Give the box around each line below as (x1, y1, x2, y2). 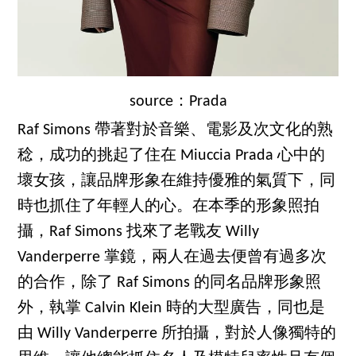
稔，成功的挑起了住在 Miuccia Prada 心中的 (17, 147, 326, 164)
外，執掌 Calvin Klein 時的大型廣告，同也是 (17, 300, 326, 316)
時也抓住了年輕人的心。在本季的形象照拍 (17, 198, 320, 215)
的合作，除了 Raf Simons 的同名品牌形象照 (17, 274, 322, 291)
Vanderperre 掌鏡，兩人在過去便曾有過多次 (17, 249, 327, 265)
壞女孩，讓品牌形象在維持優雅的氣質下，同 (17, 172, 336, 189)
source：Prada (129, 93, 227, 110)
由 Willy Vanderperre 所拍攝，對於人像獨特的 (17, 325, 337, 342)
